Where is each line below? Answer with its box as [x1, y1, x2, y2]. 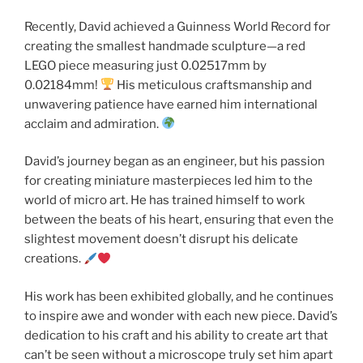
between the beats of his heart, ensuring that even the [24, 212, 334, 228]
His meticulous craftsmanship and [114, 77, 313, 92]
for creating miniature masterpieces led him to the [24, 173, 313, 189]
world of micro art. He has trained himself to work [24, 193, 305, 208]
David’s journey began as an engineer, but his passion [24, 154, 325, 169]
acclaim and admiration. [24, 116, 161, 131]
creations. [24, 251, 83, 267]
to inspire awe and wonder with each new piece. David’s [24, 308, 338, 323]
